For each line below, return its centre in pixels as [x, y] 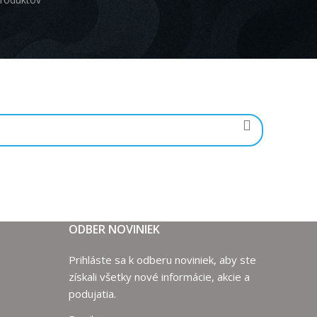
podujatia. [92, 294]
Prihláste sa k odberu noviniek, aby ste [162, 260]
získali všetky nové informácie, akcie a [159, 277]
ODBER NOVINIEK [114, 229]
